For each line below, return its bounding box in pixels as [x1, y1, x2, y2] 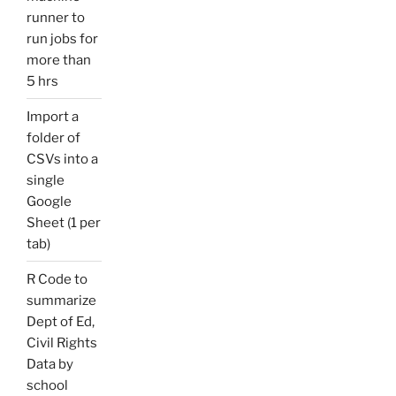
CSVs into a [27, 150, 98, 167]
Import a [27, 108, 79, 125]
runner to [27, 9, 85, 26]
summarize [27, 292, 96, 308]
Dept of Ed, [27, 313, 95, 330]
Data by [27, 355, 73, 372]
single [27, 171, 65, 188]
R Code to [27, 270, 88, 287]
